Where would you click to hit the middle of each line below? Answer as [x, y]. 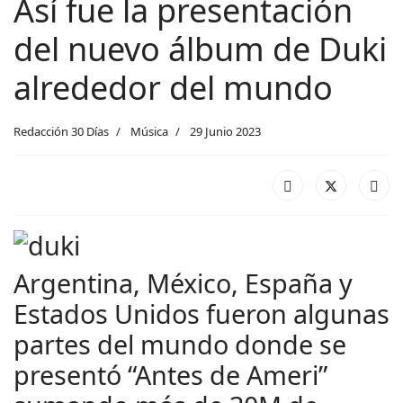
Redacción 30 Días [61, 131]
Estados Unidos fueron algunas [201, 313]
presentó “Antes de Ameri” [170, 375]
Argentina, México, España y [183, 283]
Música [149, 131]
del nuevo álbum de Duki [200, 49]
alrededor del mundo [173, 88]
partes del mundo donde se [180, 344]
